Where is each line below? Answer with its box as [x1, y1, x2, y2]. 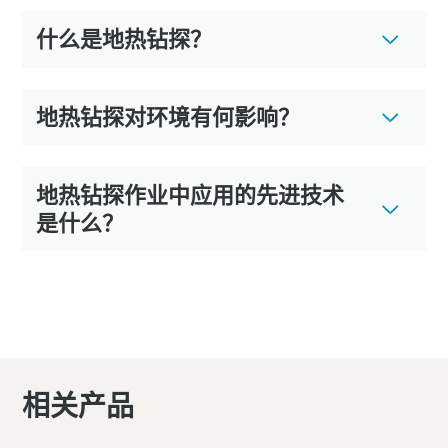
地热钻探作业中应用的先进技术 [35, 180, 344, 209]
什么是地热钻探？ [35, 25, 212, 54]
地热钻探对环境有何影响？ [35, 103, 300, 132]
